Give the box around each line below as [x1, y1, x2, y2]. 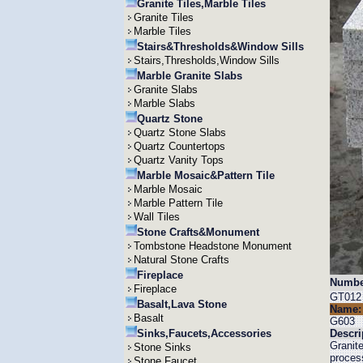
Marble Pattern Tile [133, 197, 223, 209]
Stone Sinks [133, 341, 191, 353]
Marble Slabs [133, 97, 195, 109]
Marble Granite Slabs [136, 70, 242, 82]
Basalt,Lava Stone [136, 298, 227, 310]
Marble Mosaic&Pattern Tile [136, 169, 275, 181]
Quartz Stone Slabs [133, 126, 226, 139]
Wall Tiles [133, 211, 180, 223]
